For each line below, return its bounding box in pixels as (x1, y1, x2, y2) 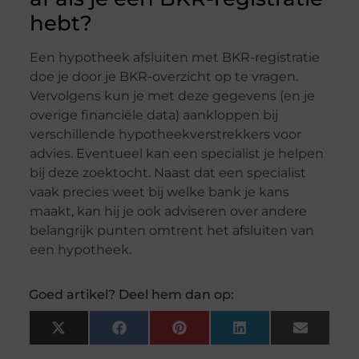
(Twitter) (64, 339, 124, 356)
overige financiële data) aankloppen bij (29, 107, 278, 123)
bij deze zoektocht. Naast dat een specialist (29, 165, 306, 181)
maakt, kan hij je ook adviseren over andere (29, 204, 307, 220)
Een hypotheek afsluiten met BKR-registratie (29, 50, 320, 66)
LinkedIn (245, 325, 309, 342)
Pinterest (185, 325, 251, 342)
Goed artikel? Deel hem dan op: (28, 287, 234, 303)
